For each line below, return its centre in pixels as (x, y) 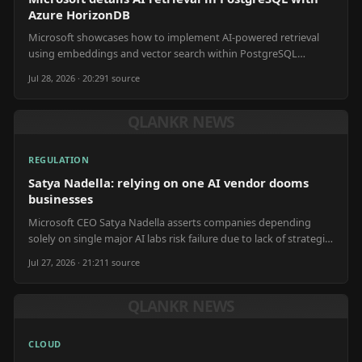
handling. (51, 86)
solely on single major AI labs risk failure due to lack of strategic (179, 238)
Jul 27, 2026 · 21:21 (66, 263)
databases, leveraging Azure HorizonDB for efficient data (163, 69)
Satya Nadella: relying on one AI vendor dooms (168, 183)
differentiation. (64, 254)
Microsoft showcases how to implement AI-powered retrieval (174, 37)
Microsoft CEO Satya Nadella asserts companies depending (170, 222)
